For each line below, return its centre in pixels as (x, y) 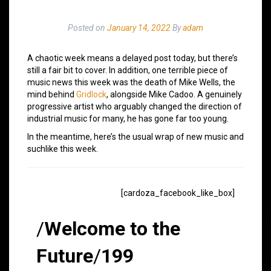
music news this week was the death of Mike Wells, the (131, 82)
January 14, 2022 (139, 28)
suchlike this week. (63, 149)
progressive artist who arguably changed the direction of (135, 106)
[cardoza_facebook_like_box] (178, 193)
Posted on (87, 28)
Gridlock (91, 94)
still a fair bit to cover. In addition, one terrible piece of (128, 70)
